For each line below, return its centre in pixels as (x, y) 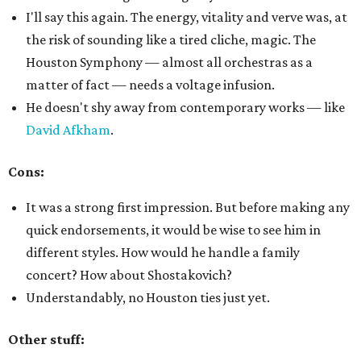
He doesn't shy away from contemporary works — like (185, 107)
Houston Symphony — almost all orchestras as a (169, 62)
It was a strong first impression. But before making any (188, 207)
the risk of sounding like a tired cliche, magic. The (171, 39)
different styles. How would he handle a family (163, 252)
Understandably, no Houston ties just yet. (148, 297)
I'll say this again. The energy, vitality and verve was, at (187, 17)
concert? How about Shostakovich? (129, 275)
